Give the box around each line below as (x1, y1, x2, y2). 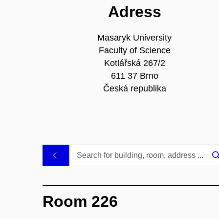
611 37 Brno (110, 71, 158, 81)
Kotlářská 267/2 (104, 58, 165, 68)
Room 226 (43, 193, 118, 211)
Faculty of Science (98, 45, 171, 56)
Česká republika (103, 84, 166, 94)
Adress (108, 3, 161, 21)
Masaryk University (97, 33, 172, 43)
